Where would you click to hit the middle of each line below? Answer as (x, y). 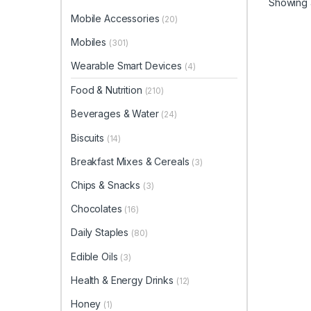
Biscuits (89, 137)
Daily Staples (101, 233)
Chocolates (98, 209)
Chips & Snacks (107, 185)
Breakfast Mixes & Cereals (132, 161)
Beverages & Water (116, 114)
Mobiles (90, 42)
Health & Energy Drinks (124, 280)
